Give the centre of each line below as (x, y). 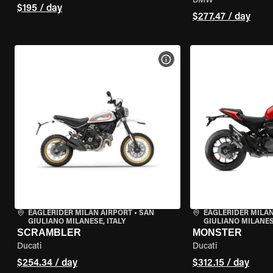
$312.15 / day (221, 263)
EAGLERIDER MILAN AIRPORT (80, 213)
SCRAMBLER (49, 232)
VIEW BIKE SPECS (204, 59)
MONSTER (217, 232)
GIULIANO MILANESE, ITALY (77, 222)
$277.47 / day (221, 17)
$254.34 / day (47, 263)
